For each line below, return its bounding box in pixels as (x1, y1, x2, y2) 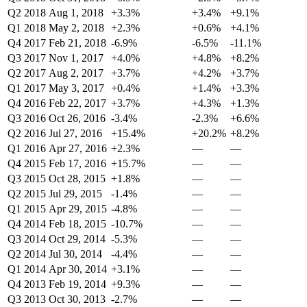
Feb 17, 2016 (49, 158, 106, 169)
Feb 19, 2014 (49, 278, 106, 290)
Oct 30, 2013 (49, 293, 106, 305)
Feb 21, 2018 (49, 37, 106, 49)
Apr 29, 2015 (49, 203, 107, 214)
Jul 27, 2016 (49, 127, 102, 139)
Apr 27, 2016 (49, 143, 107, 154)
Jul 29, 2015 (49, 188, 102, 199)
